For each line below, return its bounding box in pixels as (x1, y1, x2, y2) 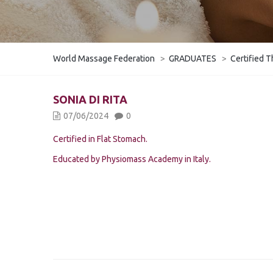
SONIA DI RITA (53, 93, 127, 105)
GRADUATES (169, 54, 216, 63)
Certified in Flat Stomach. (53, 134, 147, 144)
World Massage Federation (53, 54, 155, 63)
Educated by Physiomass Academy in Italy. (53, 154, 211, 164)
